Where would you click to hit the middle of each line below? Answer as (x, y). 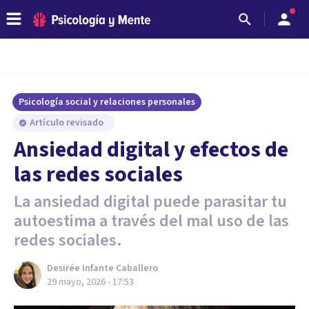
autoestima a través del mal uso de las (151, 221)
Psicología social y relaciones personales (107, 102)
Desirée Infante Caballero (102, 268)
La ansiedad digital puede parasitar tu (150, 202)
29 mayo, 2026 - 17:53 (90, 282)
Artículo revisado (68, 123)
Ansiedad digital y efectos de (151, 150)
